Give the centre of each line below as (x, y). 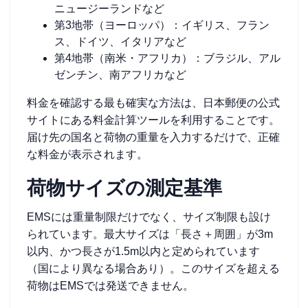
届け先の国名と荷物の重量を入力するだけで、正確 (153, 137)
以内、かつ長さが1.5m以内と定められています (143, 251)
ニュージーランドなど (109, 9)
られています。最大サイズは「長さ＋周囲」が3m (150, 234)
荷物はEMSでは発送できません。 (110, 286)
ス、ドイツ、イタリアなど (120, 42)
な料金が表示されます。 (87, 154)
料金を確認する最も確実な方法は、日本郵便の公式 (153, 103)
